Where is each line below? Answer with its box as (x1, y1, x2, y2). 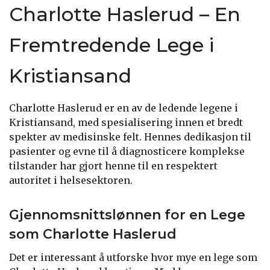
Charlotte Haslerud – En (9, 2, 240, 26)
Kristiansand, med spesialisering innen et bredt (9, 116, 243, 128)
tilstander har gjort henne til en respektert (9, 159, 218, 172)
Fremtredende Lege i (9, 33, 214, 57)
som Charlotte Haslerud (9, 225, 177, 242)
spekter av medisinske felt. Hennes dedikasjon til (9, 130, 251, 143)
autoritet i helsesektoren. (9, 174, 133, 186)
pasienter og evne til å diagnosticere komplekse (9, 145, 245, 157)
